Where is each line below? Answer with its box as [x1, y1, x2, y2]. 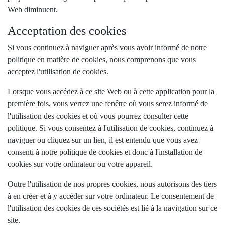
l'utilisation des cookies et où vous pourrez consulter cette [8, 111, 188, 120]
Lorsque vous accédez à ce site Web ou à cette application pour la [8, 87, 214, 96]
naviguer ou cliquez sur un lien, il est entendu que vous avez [8, 136, 198, 144]
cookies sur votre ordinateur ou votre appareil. [8, 160, 153, 168]
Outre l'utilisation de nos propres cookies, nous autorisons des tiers [8, 180, 217, 188]
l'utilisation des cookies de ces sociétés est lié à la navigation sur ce [8, 204, 217, 212]
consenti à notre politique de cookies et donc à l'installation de [8, 148, 202, 156]
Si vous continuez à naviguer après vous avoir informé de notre [8, 43, 207, 52]
